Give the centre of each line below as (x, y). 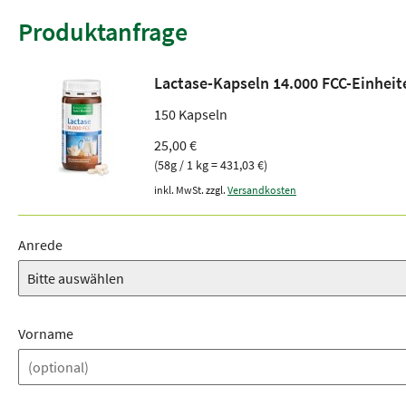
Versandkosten (262, 190)
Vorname (46, 333)
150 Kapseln (191, 114)
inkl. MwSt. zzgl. (191, 190)
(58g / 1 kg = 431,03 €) (211, 165)
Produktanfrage (103, 32)
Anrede (40, 245)
